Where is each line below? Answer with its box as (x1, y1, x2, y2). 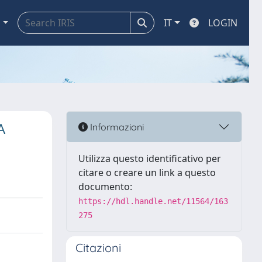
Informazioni (88, 120, 144, 133)
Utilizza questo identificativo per (78, 152, 221, 165)
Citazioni (75, 240, 121, 255)
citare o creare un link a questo (78, 166, 216, 179)
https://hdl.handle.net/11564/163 (78, 196, 228, 206)
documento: (78, 180, 132, 193)
